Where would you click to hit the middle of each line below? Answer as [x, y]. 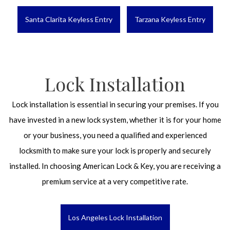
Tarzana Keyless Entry [170, 19]
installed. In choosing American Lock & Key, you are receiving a [115, 166]
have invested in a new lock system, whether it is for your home [115, 120]
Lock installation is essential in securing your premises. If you [115, 104]
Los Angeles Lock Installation [115, 217]
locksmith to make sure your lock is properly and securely [115, 150]
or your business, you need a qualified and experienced [115, 135]
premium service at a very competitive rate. [115, 181]
